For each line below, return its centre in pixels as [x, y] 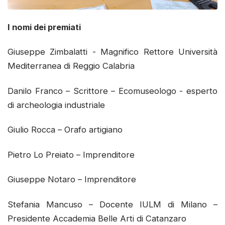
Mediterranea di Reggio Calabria [74, 66]
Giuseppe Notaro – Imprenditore [74, 180]
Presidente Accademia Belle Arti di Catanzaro [99, 218]
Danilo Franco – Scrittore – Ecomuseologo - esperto [113, 91]
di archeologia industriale [59, 105]
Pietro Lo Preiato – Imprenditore [74, 154]
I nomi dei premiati [46, 27]
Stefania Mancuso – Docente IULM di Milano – [113, 204]
